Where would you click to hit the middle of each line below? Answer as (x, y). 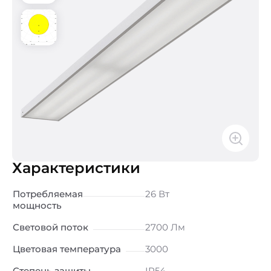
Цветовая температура (67, 249)
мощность (37, 205)
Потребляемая (48, 194)
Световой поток (51, 227)
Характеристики (76, 168)
